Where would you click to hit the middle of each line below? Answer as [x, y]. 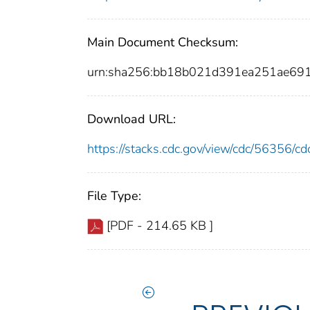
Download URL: [131, 119]
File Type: [114, 196]
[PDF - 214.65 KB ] [160, 226]
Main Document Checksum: [163, 43]
